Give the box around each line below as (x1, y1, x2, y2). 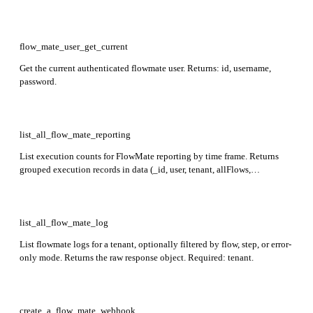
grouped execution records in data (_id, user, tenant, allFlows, (20, 163, 251, 175)
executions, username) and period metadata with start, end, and (20, 177, 256, 188)
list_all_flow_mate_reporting (20, 129, 131, 140)
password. (20, 75, 57, 87)
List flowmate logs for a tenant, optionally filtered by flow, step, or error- (20, 238, 291, 249)
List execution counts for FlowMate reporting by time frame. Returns (20, 150, 279, 161)
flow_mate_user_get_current (20, 41, 128, 52)
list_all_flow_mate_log (20, 217, 108, 228)
